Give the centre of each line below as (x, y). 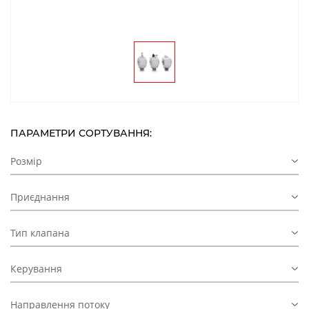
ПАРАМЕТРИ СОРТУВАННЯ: (81, 133)
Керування (36, 268)
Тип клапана (40, 232)
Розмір (26, 161)
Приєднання (40, 197)
